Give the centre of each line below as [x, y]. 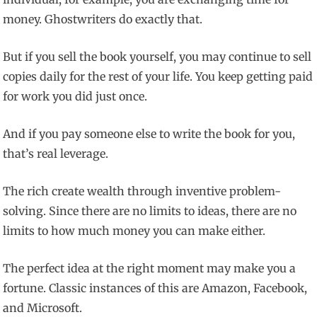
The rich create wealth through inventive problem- [142, 191]
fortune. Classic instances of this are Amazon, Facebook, [155, 288]
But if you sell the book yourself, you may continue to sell [157, 57]
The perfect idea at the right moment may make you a [150, 269]
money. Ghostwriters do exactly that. [103, 19]
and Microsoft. [43, 308]
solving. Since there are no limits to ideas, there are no [150, 211]
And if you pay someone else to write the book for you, [149, 134]
